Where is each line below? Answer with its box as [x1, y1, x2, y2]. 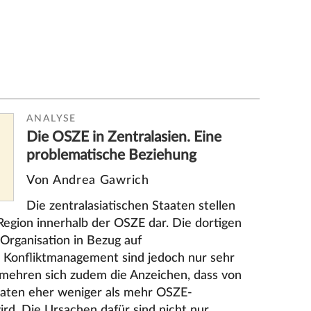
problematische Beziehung [26, 147, 197, 162]
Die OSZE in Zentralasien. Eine [26, 129, 222, 144]
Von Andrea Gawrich [26, 174, 149, 187]
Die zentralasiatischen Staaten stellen [26, 199, 236, 212]
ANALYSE [26, 113, 76, 124]
